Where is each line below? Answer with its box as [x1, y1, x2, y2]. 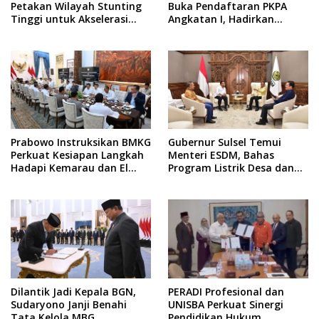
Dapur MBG [11, 24, 67, 38]
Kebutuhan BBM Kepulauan [168, 174, 305, 188]
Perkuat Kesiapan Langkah [11, 148, 144, 162]
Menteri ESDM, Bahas [168, 148, 274, 162]
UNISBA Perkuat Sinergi [168, 298, 283, 312]
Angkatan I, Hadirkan [168, 11, 274, 26]
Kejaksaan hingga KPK [168, 37, 278, 51]
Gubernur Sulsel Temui [168, 135, 281, 150]
